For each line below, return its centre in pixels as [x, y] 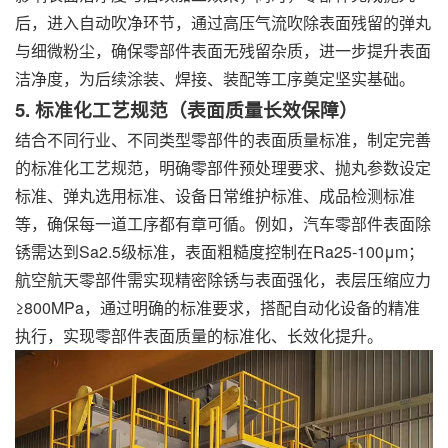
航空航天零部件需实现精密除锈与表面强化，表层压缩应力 [223, 279]
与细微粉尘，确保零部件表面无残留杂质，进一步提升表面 [223, 50]
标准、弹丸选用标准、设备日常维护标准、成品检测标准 [215, 195]
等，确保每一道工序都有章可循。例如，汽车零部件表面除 [223, 223]
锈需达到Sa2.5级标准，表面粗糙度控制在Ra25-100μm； [219, 251]
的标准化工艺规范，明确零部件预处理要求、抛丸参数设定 [223, 167]
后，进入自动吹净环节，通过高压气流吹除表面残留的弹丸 [223, 22]
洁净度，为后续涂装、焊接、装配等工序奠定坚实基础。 [215, 78]
